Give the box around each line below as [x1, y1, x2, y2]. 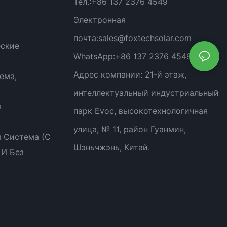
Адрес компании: [73, 69, 145, 80]
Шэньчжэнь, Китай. [73, 142, 150, 153]
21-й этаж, [144, 69, 186, 80]
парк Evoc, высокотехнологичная [73, 105, 208, 116]
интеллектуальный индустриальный [73, 87, 219, 98]
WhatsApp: [73, 51, 115, 61]
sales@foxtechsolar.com [98, 32, 192, 43]
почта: [73, 32, 98, 43]
